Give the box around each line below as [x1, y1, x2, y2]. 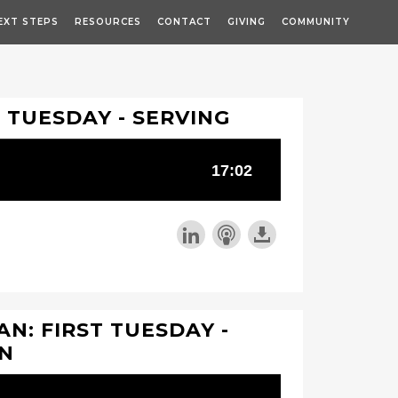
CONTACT [157, 16, 211, 28]
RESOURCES [75, 16, 141, 28]
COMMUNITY [282, 16, 350, 28]
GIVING [227, 16, 266, 28]
